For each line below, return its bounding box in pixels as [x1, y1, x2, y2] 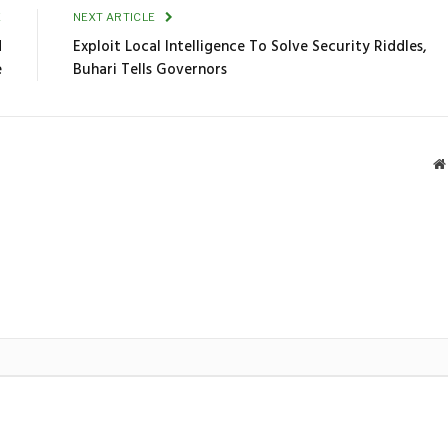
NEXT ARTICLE [72, 10, 158, 25]
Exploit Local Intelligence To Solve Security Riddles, [72, 35, 427, 60]
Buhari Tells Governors [72, 58, 227, 83]
